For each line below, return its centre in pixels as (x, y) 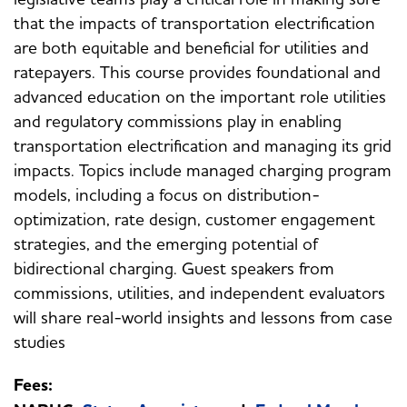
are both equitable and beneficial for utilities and (191, 48)
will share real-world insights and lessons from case (203, 318)
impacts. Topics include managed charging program (203, 170)
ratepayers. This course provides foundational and (197, 72)
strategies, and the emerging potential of (166, 244)
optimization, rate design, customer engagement (194, 219)
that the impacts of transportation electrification (194, 23)
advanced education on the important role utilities (200, 97)
